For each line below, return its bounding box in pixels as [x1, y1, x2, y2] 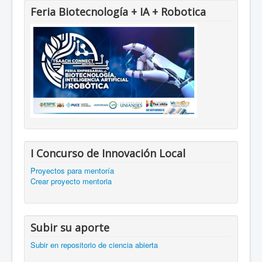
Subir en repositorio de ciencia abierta [30, 239, 158, 250]
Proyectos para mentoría [30, 164, 114, 176]
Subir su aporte [30, 220, 109, 235]
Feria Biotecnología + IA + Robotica [30, 4, 206, 19]
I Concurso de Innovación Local [30, 146, 185, 160]
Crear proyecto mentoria [30, 175, 112, 187]
